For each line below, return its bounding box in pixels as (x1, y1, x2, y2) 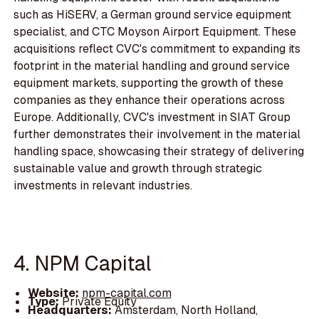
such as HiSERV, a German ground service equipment (14, 6, 292, 22)
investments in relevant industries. (14, 177, 193, 193)
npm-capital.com (81, 285, 172, 300)
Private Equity (61, 293, 137, 309)
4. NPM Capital (14, 250, 152, 277)
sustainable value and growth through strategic (14, 160, 263, 176)
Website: (27, 285, 82, 300)
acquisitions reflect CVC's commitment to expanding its (14, 41, 301, 56)
